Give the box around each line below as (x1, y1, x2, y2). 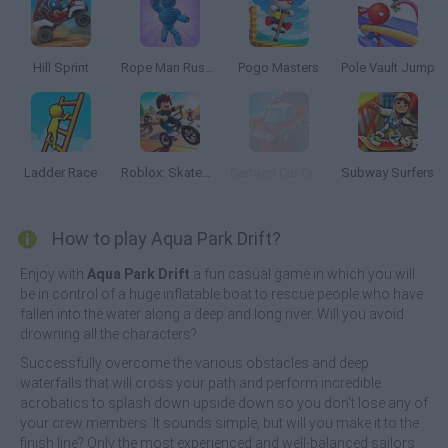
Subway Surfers (341, 165, 434, 180)
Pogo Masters (238, 60, 319, 75)
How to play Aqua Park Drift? (52, 228, 281, 249)
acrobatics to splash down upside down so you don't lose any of (20, 395, 428, 411)
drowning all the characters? (20, 326, 197, 342)
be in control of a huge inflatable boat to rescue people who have (20, 286, 423, 302)
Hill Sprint (32, 60, 89, 75)
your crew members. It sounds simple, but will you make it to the (20, 415, 419, 431)
